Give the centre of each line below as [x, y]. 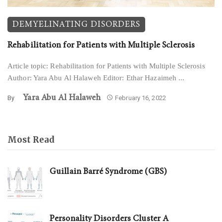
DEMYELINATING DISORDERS [76, 24]
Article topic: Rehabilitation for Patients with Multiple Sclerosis [106, 66]
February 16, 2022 [140, 98]
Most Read [31, 139]
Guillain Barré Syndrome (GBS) [108, 171]
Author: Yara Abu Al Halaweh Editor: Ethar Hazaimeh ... [96, 78]
